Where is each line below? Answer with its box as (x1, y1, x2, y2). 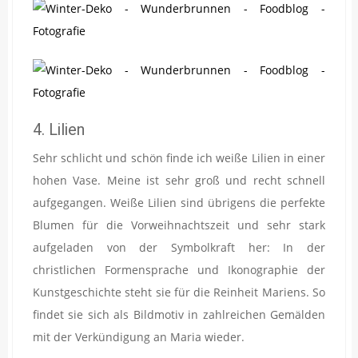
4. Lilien (33, 120, 85, 140)
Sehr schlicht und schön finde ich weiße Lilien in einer (33, 149, 325, 165)
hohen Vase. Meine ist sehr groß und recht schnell (33, 172, 325, 188)
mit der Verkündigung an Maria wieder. (33, 328, 245, 344)
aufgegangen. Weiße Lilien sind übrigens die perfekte (33, 194, 325, 210)
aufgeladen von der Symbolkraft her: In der (33, 239, 325, 255)
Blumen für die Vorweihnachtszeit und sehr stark (33, 217, 325, 233)
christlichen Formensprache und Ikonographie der (33, 261, 325, 277)
